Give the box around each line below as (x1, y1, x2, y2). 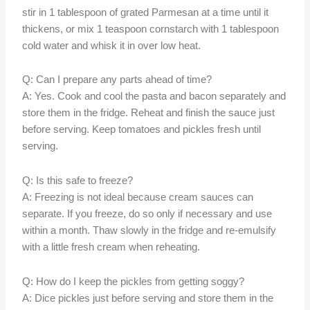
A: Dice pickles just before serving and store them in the (22, 292, 274, 304)
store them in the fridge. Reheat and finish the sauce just (22, 107, 275, 119)
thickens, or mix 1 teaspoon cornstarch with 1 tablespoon (22, 23, 280, 35)
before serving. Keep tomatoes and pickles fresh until (22, 124, 262, 136)
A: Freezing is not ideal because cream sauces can (22, 191, 254, 203)
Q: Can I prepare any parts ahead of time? (22, 74, 212, 86)
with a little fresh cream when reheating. (22, 241, 201, 253)
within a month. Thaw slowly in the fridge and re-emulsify (22, 224, 277, 236)
